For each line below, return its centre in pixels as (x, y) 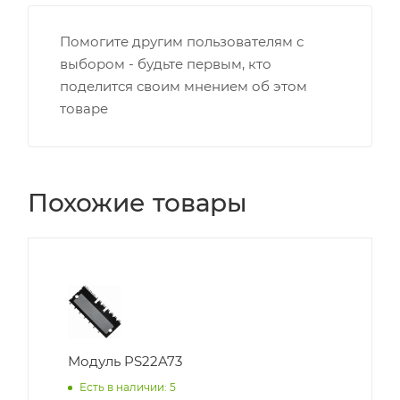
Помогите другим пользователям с (182, 42)
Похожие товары (137, 203)
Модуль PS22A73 (125, 362)
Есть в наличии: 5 (128, 387)
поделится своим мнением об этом (183, 87)
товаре (84, 109)
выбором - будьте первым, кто (166, 64)
